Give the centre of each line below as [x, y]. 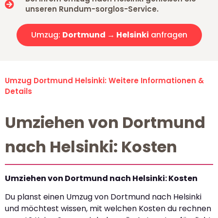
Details [18, 91]
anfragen [168, 35]
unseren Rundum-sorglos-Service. [92, 9]
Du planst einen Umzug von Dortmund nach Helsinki [103, 197]
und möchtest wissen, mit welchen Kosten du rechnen [108, 209]
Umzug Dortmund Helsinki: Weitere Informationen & [104, 81]
